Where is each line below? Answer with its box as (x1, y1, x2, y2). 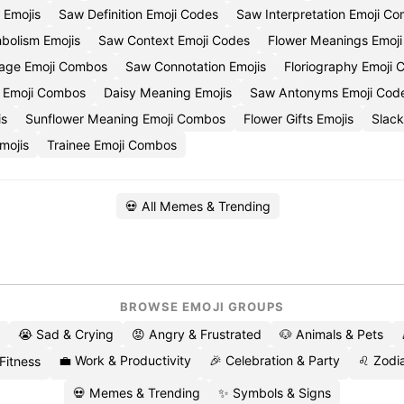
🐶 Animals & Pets (280, 326, 383, 342)
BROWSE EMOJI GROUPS (120, 299, 284, 314)
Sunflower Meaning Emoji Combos (25, 111, 225, 126)
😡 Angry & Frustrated (132, 326, 262, 342)
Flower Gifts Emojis (243, 111, 353, 126)
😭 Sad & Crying (18, 326, 114, 342)
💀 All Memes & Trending (124, 198, 271, 214)
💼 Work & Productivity (58, 353, 191, 368)
